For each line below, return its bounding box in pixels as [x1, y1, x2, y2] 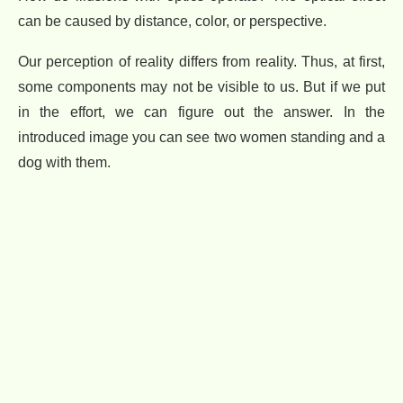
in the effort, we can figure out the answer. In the [18, 103, 385, 120]
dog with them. [18, 154, 111, 170]
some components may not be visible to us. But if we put [18, 78, 385, 94]
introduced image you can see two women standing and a [18, 129, 385, 145]
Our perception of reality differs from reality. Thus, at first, [18, 53, 385, 69]
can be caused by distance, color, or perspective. [18, 13, 327, 29]
